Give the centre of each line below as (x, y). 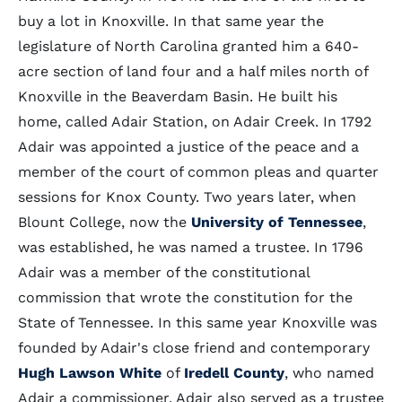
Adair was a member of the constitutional (164, 272)
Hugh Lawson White (90, 373)
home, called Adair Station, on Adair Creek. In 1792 (195, 122)
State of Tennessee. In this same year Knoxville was (197, 323)
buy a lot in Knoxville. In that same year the (171, 21)
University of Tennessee (277, 222)
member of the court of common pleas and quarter (198, 172)
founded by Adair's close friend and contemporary (194, 348)
